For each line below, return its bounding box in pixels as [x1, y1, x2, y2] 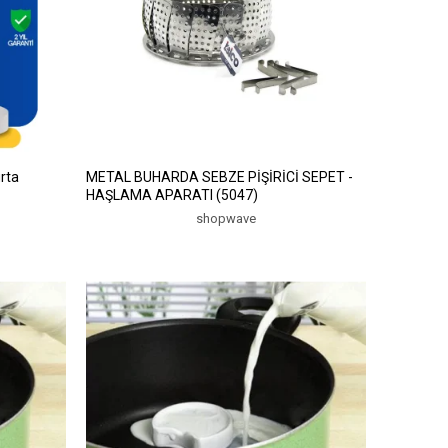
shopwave [195, 210, 256, 226]
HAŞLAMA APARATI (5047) [85, 186, 258, 203]
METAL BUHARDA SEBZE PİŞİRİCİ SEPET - [85, 168, 353, 185]
